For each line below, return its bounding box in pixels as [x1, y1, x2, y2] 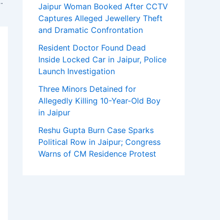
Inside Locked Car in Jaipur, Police [38, 55, 166, 65]
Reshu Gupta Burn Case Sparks [38, 125, 154, 136]
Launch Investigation [38, 66, 115, 77]
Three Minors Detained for [38, 84, 136, 94]
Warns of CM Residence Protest [38, 149, 156, 159]
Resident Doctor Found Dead [38, 43, 146, 53]
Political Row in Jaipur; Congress [38, 137, 161, 147]
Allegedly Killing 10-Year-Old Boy [38, 96, 161, 106]
